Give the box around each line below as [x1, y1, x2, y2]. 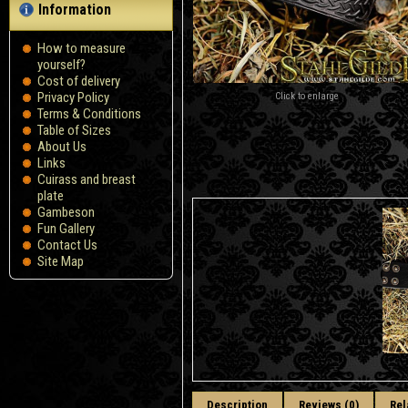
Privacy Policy [37, 89, 109, 106]
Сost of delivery [37, 73, 120, 89]
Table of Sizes [37, 122, 111, 138]
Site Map [37, 253, 84, 270]
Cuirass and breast [37, 171, 136, 188]
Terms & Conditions [37, 106, 141, 122]
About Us [37, 138, 87, 155]
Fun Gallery [37, 220, 95, 237]
